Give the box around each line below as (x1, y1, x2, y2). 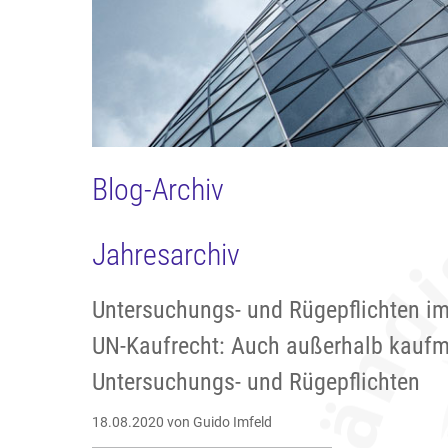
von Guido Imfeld (164, 414, 272, 431)
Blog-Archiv (92, 172, 224, 208)
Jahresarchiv (92, 237, 240, 273)
